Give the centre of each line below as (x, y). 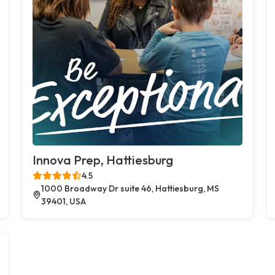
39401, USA (63, 201)
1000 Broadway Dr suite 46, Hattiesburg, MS (130, 188)
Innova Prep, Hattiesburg (103, 160)
